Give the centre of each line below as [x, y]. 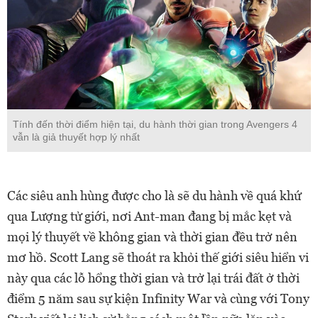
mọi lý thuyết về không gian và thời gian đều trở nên [152, 236]
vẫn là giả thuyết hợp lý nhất [76, 137]
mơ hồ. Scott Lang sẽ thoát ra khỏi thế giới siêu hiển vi [158, 257]
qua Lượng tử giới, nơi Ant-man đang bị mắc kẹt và [149, 216]
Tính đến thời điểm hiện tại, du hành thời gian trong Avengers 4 [155, 124]
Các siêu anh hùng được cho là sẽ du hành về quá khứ [154, 195]
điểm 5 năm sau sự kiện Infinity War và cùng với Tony [158, 298]
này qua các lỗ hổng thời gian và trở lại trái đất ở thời [153, 278]
